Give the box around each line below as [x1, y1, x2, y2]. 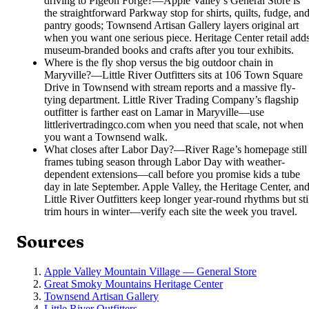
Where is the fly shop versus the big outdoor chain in [44, 56, 273, 68]
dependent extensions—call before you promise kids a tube [44, 168, 300, 180]
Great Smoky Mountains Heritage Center [44, 277, 223, 290]
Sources [17, 231, 84, 252]
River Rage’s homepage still [185, 143, 307, 155]
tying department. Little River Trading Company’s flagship [44, 93, 299, 106]
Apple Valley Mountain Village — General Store [44, 265, 257, 277]
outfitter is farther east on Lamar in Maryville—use [44, 106, 264, 118]
